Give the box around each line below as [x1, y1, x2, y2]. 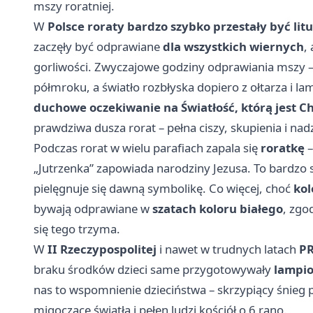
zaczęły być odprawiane [34, 38, 163, 55]
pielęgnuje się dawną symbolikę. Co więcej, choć [34, 180, 293, 197]
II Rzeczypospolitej [48, 241, 156, 258]
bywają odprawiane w [34, 201, 152, 217]
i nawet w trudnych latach [156, 241, 299, 258]
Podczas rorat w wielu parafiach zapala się [34, 140, 261, 156]
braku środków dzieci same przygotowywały [34, 261, 274, 278]
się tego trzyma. [34, 221, 120, 238]
